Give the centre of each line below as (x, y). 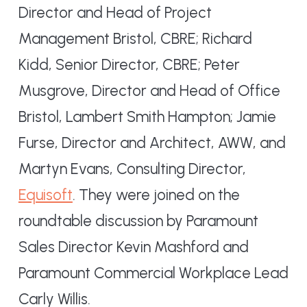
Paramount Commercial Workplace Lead (153, 273)
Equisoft (45, 195)
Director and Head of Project (115, 12)
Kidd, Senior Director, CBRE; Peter (129, 64)
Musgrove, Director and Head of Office (149, 90)
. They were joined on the (156, 195)
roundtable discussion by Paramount (138, 221)
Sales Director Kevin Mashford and (133, 247)
